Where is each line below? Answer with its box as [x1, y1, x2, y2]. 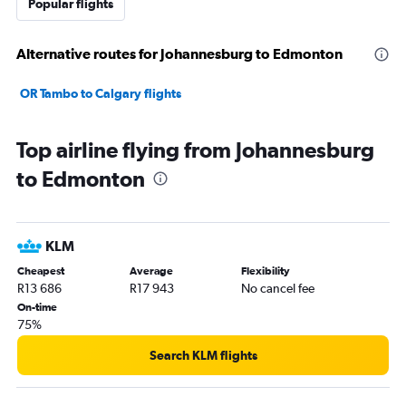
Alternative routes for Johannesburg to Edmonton [16, 45, 343, 62]
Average [129, 265, 173, 277]
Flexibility [241, 265, 291, 277]
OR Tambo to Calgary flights [20, 86, 181, 101]
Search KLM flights [149, 348, 257, 362]
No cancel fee [241, 281, 315, 295]
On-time [17, 301, 57, 314]
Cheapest [17, 265, 64, 277]
